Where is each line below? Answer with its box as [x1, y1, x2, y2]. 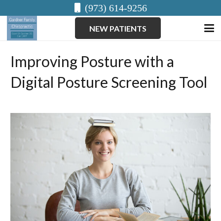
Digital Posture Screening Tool [10, 73, 207, 91]
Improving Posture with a [10, 52, 174, 70]
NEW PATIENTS [89, 23, 147, 33]
